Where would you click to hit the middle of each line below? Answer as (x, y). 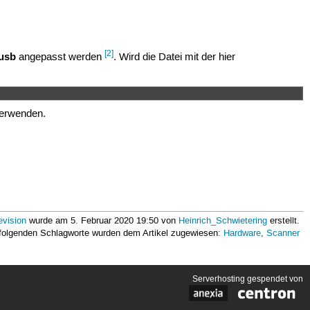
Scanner (283, 234)
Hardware (243, 234)
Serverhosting (219, 279)
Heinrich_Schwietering (223, 221)
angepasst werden (61, 57)
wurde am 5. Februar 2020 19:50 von (103, 221)
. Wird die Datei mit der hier (175, 57)
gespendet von (274, 279)
